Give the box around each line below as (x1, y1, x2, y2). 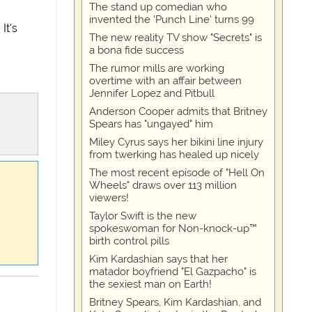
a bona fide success (89, 44, 185, 56)
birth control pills (89, 235, 170, 247)
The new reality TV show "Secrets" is (89, 31, 263, 44)
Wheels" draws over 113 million (89, 179, 237, 192)
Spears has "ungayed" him (89, 118, 214, 130)
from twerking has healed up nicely (89, 148, 260, 161)
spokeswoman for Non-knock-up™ (89, 222, 258, 235)
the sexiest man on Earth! (89, 278, 212, 290)
